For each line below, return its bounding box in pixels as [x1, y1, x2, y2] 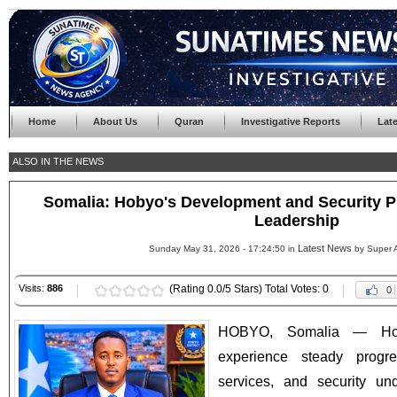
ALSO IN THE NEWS [12, 156, 104, 167]
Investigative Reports [241, 116, 340, 127]
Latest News [297, 243, 352, 253]
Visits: [19, 283, 47, 293]
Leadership [254, 212, 339, 230]
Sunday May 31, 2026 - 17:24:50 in [148, 244, 298, 253]
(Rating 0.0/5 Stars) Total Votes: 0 [169, 283, 329, 295]
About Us [93, 116, 137, 127]
